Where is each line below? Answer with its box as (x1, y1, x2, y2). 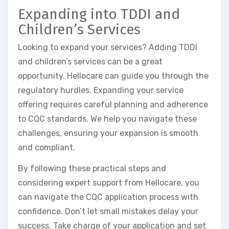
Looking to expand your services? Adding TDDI (18, 42, 197, 53)
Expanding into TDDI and (18, 5, 180, 22)
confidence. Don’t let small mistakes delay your (18, 207, 198, 217)
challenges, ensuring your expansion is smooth (18, 128, 198, 139)
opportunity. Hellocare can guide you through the (18, 71, 209, 81)
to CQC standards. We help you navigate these (18, 114, 197, 124)
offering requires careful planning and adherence (18, 100, 208, 110)
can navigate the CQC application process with (18, 192, 198, 202)
